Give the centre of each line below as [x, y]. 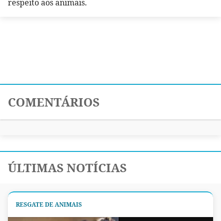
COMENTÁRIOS [54, 102]
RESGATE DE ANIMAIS [49, 205]
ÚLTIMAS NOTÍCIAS [67, 168]
